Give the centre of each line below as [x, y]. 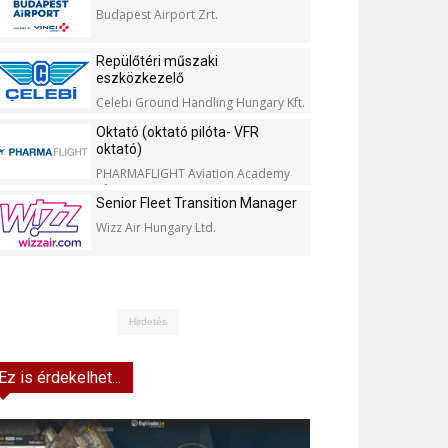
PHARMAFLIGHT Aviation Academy [193, 173]
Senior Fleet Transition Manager [196, 203]
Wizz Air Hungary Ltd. [156, 227]
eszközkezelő [140, 78]
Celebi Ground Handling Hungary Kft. [200, 102]
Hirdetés [148, 321]
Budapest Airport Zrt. [157, 14]
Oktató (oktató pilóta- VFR [177, 132]
